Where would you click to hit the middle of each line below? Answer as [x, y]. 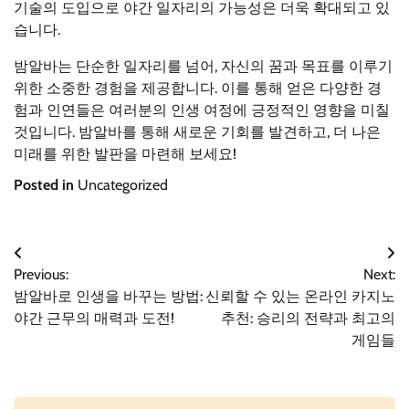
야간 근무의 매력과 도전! [94, 319]
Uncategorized [123, 185]
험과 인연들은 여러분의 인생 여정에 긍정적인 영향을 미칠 [202, 110]
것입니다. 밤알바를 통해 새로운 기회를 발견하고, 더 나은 [197, 132]
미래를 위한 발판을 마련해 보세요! [125, 154]
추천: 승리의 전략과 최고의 [308, 319]
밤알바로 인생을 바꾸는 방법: [108, 297]
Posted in [46, 185]
